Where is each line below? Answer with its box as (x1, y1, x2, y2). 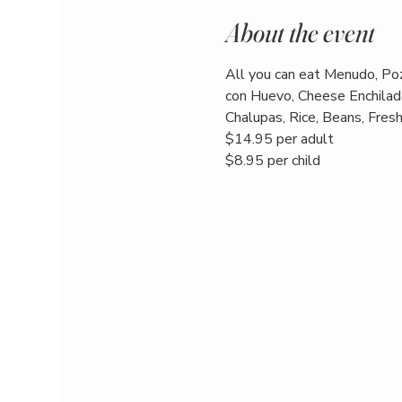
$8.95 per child (224, 151, 320, 171)
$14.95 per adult (224, 129, 334, 150)
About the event (224, 16, 375, 50)
